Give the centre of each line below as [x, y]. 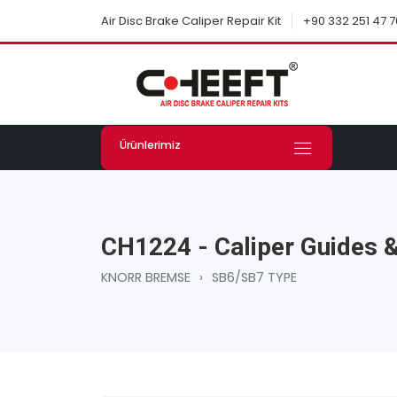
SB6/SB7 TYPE [254, 277]
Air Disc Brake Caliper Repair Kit [191, 21]
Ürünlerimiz [150, 145]
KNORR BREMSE [146, 277]
